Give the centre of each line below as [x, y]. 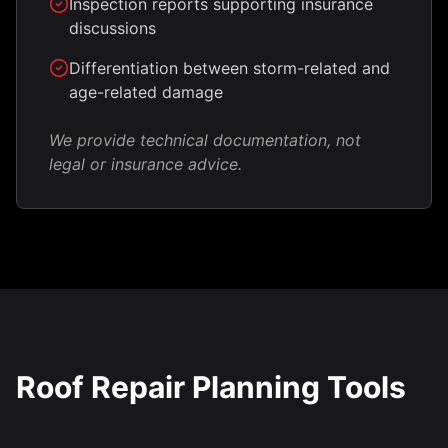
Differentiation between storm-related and [229, 68]
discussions [112, 28]
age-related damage [146, 92]
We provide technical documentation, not [205, 140]
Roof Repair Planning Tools [211, 387]
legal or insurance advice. [145, 164]
